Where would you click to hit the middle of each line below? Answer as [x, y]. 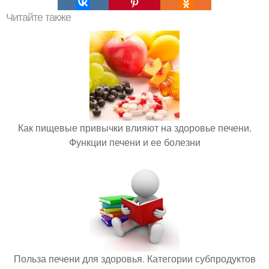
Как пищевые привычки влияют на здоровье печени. [134, 128]
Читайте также [38, 17]
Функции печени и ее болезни [134, 142]
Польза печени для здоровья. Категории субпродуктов [134, 258]
